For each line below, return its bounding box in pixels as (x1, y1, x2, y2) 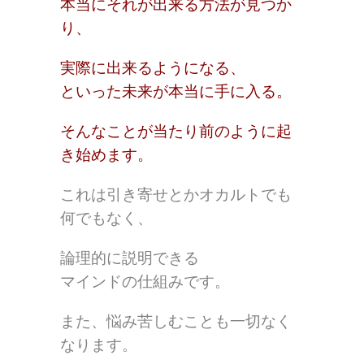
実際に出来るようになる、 (60, 59, 245, 77)
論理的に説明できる (60, 249, 199, 267)
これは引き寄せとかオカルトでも (60, 186, 292, 204)
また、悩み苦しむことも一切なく (60, 313, 292, 331)
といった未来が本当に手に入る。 (60, 83, 292, 101)
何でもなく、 (60, 210, 153, 227)
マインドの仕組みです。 (60, 273, 230, 291)
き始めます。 (60, 146, 153, 164)
